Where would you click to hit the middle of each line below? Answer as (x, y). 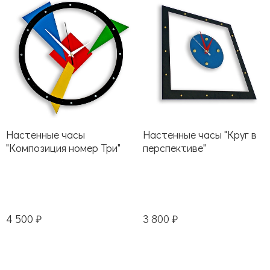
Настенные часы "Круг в (199, 134)
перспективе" (174, 147)
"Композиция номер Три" (63, 147)
